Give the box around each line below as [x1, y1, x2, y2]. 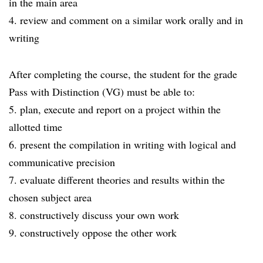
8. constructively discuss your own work [9, 208, 179, 222]
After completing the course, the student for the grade [9, 67, 237, 81]
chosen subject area [9, 190, 95, 204]
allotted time [9, 120, 62, 134]
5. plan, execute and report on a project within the [9, 102, 221, 116]
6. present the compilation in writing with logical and [9, 137, 236, 151]
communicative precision [9, 155, 115, 169]
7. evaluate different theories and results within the [9, 173, 225, 187]
